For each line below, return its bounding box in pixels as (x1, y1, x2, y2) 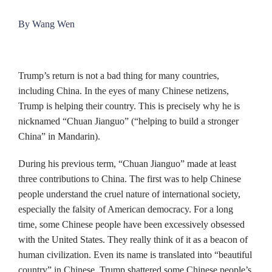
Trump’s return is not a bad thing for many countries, (18, 70, 219, 81)
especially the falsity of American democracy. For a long (18, 204, 233, 214)
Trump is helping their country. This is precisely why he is (18, 101, 240, 111)
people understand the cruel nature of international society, (18, 189, 240, 199)
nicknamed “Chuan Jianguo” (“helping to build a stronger (18, 116, 239, 126)
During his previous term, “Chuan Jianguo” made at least (18, 158, 236, 169)
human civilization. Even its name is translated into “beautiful (18, 250, 252, 260)
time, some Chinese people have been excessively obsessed (18, 219, 245, 229)
